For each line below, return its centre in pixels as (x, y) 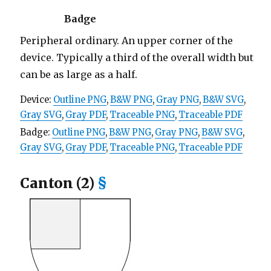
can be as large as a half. (78, 75)
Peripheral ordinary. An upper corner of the (126, 41)
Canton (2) (58, 183)
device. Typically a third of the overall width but (136, 58)
